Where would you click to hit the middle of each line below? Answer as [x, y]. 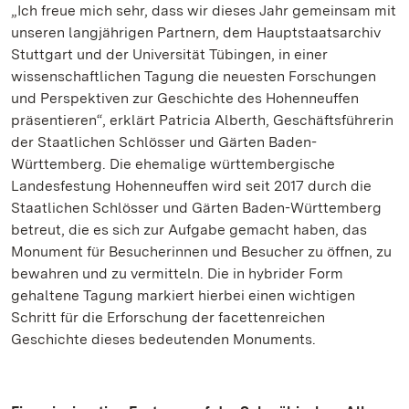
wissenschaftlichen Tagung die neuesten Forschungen [194, 76]
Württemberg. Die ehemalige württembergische [173, 164]
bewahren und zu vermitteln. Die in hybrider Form [177, 273]
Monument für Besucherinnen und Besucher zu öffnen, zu [201, 252]
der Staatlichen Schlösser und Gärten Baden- [164, 142]
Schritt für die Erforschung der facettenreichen [168, 317]
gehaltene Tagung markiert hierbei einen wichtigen [183, 295]
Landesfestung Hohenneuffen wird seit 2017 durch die [191, 186]
